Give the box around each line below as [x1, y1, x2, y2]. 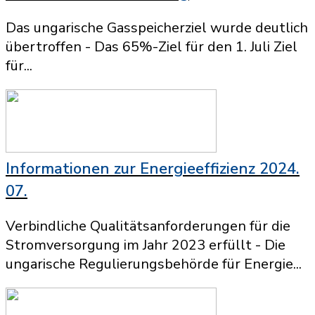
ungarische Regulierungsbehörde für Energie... [6, 255, 302, 274]
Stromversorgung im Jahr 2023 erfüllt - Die [6, 236, 285, 255]
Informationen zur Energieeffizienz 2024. [6, 158, 300, 179]
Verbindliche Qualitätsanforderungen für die [6, 217, 290, 236]
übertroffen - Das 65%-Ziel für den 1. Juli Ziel [6, 37, 297, 56]
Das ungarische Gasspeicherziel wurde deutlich [6, 18, 308, 37]
